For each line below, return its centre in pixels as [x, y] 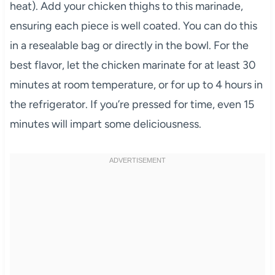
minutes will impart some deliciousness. [105, 124]
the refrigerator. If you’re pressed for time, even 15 [132, 104]
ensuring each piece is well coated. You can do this [133, 25]
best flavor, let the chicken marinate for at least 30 [133, 65]
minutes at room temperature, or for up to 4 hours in [136, 84]
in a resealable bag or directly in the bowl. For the [129, 45]
